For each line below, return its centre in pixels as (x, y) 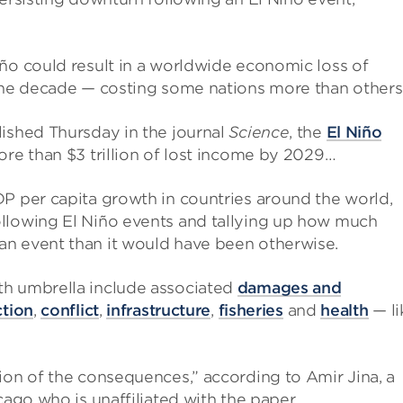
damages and (289, 288)
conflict (70, 310)
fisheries (251, 310)
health (345, 310)
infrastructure (159, 310)
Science (259, 132)
